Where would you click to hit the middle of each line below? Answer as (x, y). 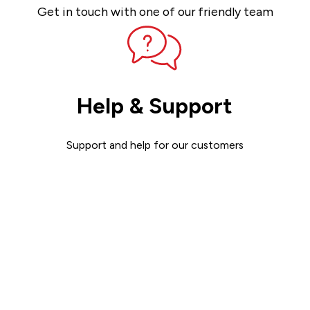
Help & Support (155, 106)
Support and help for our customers (155, 145)
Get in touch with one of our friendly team (155, 12)
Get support (155, 185)
